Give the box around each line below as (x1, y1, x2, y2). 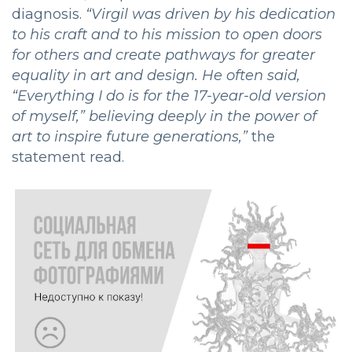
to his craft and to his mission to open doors (12, 25, 322, 43)
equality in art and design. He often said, (12, 66, 300, 84)
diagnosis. (12, 5, 86, 23)
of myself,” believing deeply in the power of (12, 107, 317, 125)
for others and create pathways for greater (12, 46, 315, 64)
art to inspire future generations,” (12, 127, 247, 145)
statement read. (12, 148, 124, 166)
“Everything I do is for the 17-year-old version (12, 86, 326, 104)
